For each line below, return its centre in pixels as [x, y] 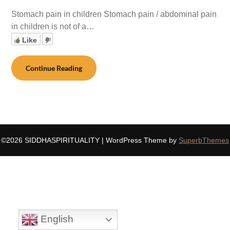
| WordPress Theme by [140, 140]
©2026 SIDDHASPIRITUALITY [51, 140]
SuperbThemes [204, 140]
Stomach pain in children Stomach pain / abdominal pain [114, 14]
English [55, 219]
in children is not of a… [53, 26]
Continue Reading [54, 68]
